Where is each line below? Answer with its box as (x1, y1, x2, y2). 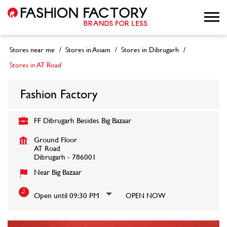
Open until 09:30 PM (34, 190, 99, 201)
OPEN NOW (126, 190, 166, 201)
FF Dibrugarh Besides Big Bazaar (34, 115, 131, 126)
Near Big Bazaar (34, 167, 82, 177)
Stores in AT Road (10, 59, 61, 70)
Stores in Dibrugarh (121, 44, 179, 55)
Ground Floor (34, 134, 77, 145)
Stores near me (10, 44, 55, 55)
